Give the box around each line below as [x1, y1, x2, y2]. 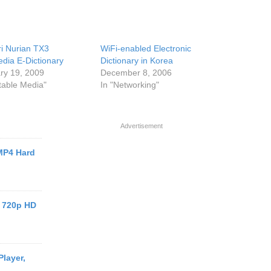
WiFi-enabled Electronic [100, 44, 192, 53]
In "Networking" [100, 80, 160, 90]
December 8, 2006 [100, 68, 172, 77]
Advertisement [120, 122, 163, 129]
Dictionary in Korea [100, 56, 174, 65]
